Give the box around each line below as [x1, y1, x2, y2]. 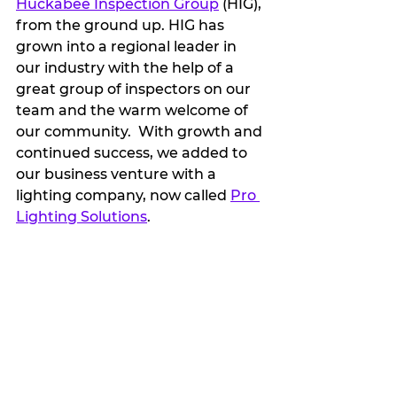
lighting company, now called [16, 187, 230, 205]
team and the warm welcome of [16, 102, 252, 120]
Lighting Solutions [16, 208, 147, 226]
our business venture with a [16, 166, 220, 183]
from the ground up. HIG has [16, 17, 228, 35]
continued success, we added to [16, 144, 251, 162]
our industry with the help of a [16, 59, 237, 77]
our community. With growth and [16, 123, 266, 141]
